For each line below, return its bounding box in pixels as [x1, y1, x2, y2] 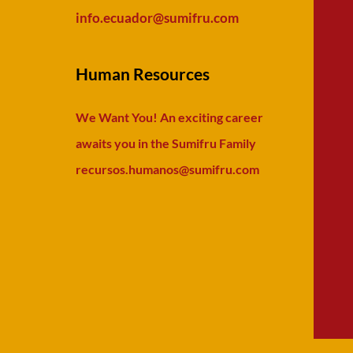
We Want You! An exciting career [76, 110, 263, 124]
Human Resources [76, 64, 210, 84]
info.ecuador [76, 9, 153, 26]
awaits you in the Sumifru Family [76, 136, 256, 150]
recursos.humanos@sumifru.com [76, 162, 259, 176]
